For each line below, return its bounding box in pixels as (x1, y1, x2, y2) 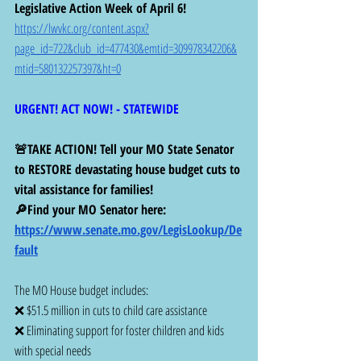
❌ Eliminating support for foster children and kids (15, 321, 226, 339)
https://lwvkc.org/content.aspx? (15, 19, 149, 37)
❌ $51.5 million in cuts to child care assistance (15, 301, 210, 319)
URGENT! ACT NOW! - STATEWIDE (15, 99, 182, 118)
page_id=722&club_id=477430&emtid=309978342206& (15, 39, 237, 57)
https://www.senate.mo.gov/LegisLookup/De (15, 220, 242, 239)
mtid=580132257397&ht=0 (15, 59, 121, 77)
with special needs (15, 341, 91, 359)
